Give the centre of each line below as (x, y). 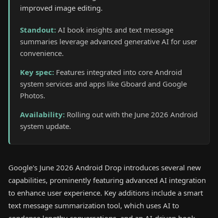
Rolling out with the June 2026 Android (132, 114)
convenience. (42, 53)
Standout (37, 30)
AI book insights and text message (116, 30)
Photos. (33, 95)
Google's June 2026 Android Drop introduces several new (105, 168)
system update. (46, 126)
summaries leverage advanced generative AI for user (109, 42)
